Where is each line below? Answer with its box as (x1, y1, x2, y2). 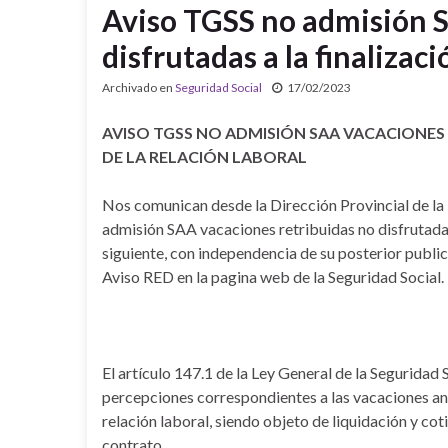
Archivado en (102, 80, 175, 95)
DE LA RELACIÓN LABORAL (102, 147, 307, 166)
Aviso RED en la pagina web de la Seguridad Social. (102, 267, 444, 286)
